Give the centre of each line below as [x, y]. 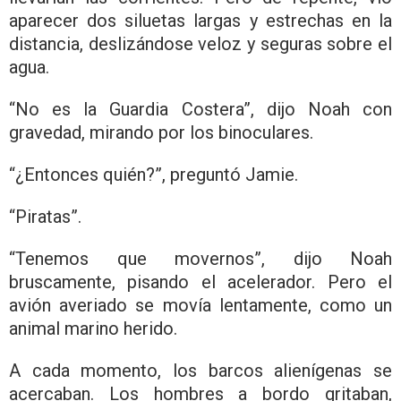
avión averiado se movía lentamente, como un [200, 305]
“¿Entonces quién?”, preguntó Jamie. [154, 174]
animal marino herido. [93, 328]
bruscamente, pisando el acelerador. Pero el [200, 282]
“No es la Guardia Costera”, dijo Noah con [200, 109]
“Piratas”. [45, 216]
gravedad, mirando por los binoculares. [161, 132]
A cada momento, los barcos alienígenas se [200, 370]
